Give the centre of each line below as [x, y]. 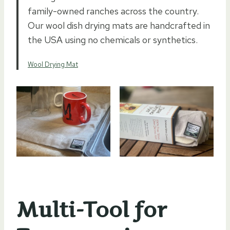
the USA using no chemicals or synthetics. [114, 40]
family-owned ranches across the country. [113, 11]
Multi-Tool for [92, 210]
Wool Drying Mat [53, 65]
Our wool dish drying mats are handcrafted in [119, 26]
